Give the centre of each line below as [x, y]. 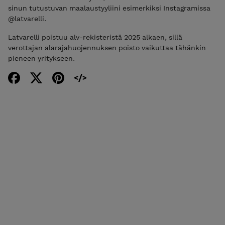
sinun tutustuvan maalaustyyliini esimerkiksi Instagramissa [109, 8]
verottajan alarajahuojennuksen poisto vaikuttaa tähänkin [107, 48]
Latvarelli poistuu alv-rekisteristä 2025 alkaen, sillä [95, 37]
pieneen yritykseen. [41, 59]
